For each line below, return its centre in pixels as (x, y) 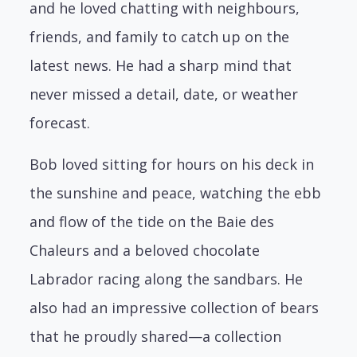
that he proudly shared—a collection (156, 336)
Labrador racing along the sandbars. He (167, 279)
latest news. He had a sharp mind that (161, 65)
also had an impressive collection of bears (175, 307)
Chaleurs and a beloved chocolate (145, 250)
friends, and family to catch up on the (160, 36)
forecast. (60, 122)
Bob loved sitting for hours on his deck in (172, 164)
